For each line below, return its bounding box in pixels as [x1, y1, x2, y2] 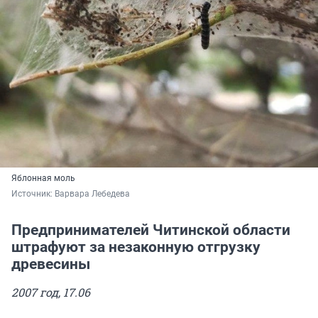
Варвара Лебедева [55, 189, 130, 199]
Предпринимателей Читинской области [11, 221, 290, 239]
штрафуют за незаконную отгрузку [11, 238, 261, 256]
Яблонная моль [11, 173, 75, 184]
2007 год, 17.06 [11, 285, 90, 300]
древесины [11, 256, 90, 273]
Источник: [11, 189, 55, 199]
